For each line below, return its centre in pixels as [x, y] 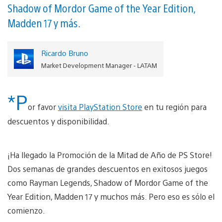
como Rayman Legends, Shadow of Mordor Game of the [108, 182]
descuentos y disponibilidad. [58, 121]
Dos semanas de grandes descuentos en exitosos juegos [108, 168]
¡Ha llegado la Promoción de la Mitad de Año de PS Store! [110, 155]
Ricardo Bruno [64, 53]
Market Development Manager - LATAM [99, 65]
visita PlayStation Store [100, 107]
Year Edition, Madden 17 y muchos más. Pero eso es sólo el [111, 196]
